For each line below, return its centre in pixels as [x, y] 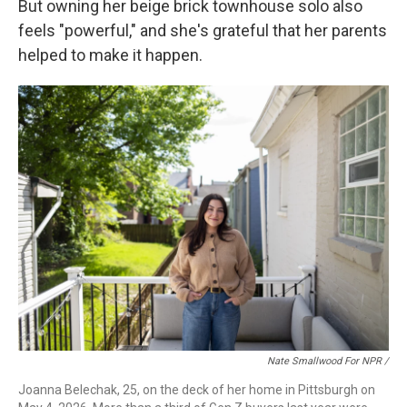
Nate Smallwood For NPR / [328, 361]
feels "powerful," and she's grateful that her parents [203, 31]
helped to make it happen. [110, 55]
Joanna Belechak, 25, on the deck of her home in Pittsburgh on [197, 389]
